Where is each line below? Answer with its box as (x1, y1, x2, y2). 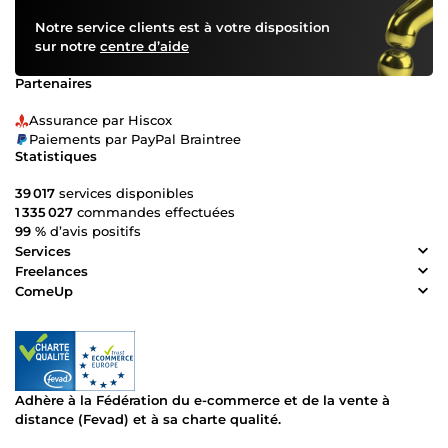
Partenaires (15, 75, 92, 92)
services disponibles (55, 185, 194, 202)
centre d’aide (100, 38, 189, 55)
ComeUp (15, 282, 73, 299)
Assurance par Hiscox (29, 112, 172, 129)
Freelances (15, 262, 88, 279)
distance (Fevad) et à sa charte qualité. (15, 411, 281, 428)
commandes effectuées (73, 204, 235, 221)
